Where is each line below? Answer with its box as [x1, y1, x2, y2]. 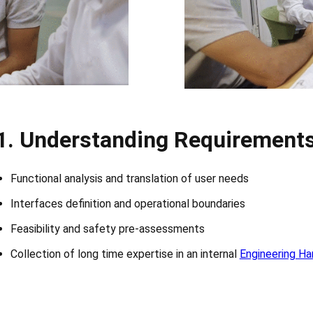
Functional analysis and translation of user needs [10, 172, 249, 186]
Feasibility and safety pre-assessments [10, 222, 205, 236]
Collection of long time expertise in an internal [10, 247, 240, 261]
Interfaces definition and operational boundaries [10, 197, 245, 211]
